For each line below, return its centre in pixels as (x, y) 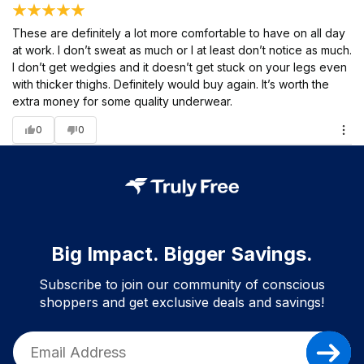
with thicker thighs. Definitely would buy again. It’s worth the (171, 84)
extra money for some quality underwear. (122, 101)
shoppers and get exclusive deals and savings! (182, 302)
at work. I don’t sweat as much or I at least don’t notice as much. (182, 50)
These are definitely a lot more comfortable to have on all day (179, 32)
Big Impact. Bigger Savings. (182, 253)
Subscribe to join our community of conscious (182, 284)
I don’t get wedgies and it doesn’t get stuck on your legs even (180, 67)
